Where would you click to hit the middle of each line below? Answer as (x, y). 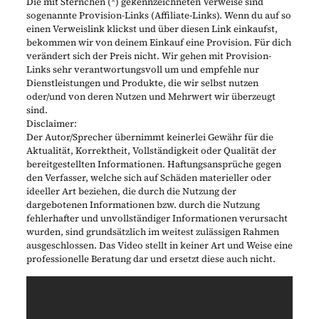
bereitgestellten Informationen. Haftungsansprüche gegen (153, 164)
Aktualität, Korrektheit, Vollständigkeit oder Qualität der (151, 151)
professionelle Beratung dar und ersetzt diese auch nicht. (151, 259)
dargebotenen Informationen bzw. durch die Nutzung (143, 205)
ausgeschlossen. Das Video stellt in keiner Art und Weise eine (159, 246)
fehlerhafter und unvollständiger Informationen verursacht (157, 219)
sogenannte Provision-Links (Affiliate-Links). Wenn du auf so (158, 16)
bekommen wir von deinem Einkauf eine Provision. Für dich (158, 43)
